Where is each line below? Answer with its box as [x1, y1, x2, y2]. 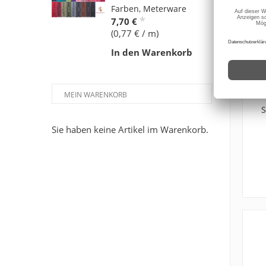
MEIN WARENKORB [64, 90, 127, 100]
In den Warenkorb [111, 46, 192, 59]
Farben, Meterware [111, 3, 186, 15]
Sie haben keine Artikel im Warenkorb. [52, 123, 208, 136]
